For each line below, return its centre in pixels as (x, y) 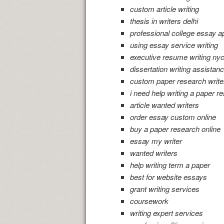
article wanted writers (164, 105)
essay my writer (156, 141)
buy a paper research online (175, 129)
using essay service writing (174, 45)
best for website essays (168, 177)
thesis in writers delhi (164, 21)
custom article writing (164, 9)
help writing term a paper (170, 165)
